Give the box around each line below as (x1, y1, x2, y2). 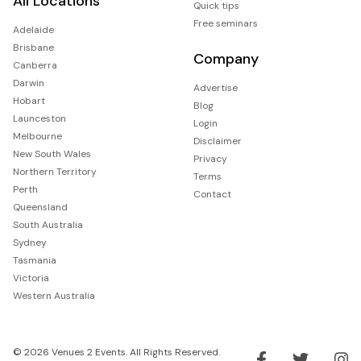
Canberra (13, 58, 57, 72)
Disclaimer (193, 134, 242, 147)
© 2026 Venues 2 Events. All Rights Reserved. (13, 345, 220, 359)
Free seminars (193, 16, 258, 30)
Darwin (13, 76, 44, 89)
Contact (193, 187, 231, 201)
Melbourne (13, 129, 62, 143)
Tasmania (13, 253, 56, 267)
